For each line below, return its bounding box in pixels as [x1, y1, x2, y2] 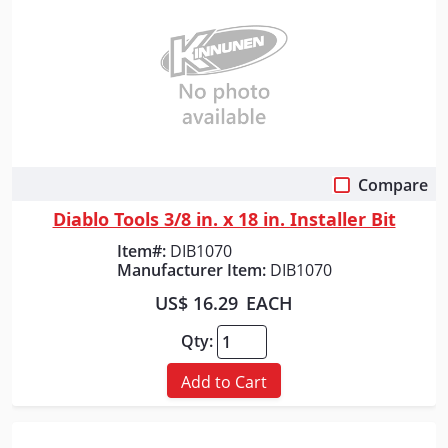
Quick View [183, 179, 265, 202]
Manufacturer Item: [116, 258, 266, 281]
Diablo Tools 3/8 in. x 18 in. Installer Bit [52, 206, 396, 231]
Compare [358, 173, 428, 196]
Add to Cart [181, 371, 267, 394]
